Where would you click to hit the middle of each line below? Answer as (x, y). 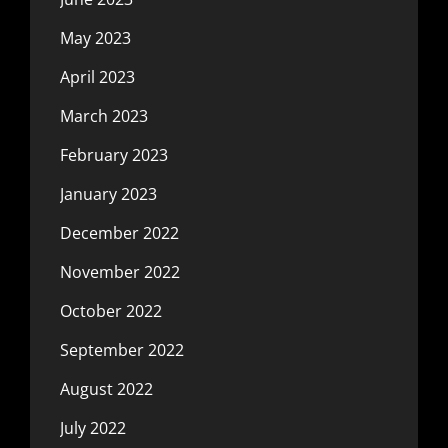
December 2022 (119, 232)
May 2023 (95, 37)
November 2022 (120, 271)
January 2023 (108, 193)
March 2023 (104, 115)
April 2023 (97, 76)
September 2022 (122, 349)
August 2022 (106, 388)
